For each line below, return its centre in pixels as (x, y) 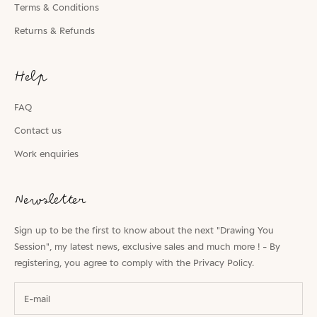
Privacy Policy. (224, 263)
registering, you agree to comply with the (104, 263)
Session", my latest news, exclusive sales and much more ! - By (147, 247)
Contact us (38, 131)
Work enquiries (46, 154)
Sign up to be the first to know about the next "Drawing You (144, 230)
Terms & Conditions (57, 7)
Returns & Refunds (54, 31)
